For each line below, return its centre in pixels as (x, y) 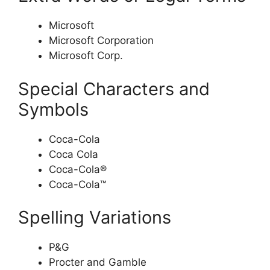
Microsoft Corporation (101, 41)
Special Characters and (114, 89)
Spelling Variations (95, 218)
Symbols (53, 109)
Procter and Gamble (98, 262)
